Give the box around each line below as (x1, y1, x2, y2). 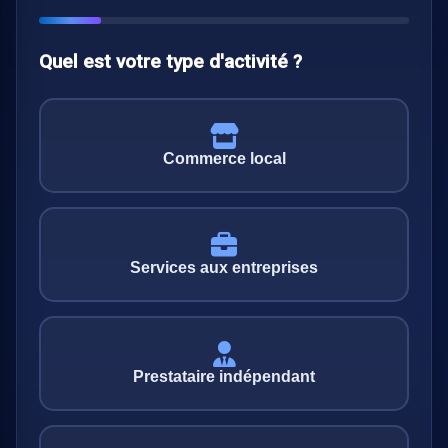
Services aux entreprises (130, 258, 318, 276)
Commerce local (162, 149, 286, 167)
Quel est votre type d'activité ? (39, 50, 302, 73)
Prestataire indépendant (133, 367, 315, 385)
